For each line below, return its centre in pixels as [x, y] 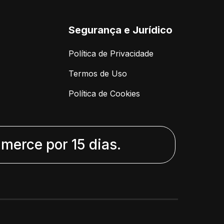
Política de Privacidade [111, 53]
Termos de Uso [98, 73]
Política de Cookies [104, 93]
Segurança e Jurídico [120, 30]
